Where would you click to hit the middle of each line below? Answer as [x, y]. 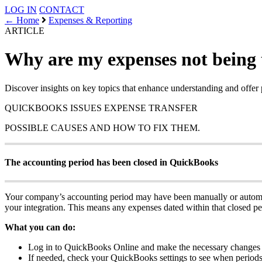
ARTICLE [25, 31]
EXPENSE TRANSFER [151, 108]
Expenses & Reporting [90, 20]
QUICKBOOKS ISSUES [53, 108]
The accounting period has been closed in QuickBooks [111, 163]
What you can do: [40, 227]
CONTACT [62, 10]
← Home [22, 20]
